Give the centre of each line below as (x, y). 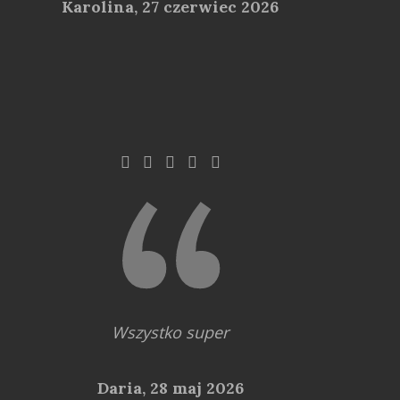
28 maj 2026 (196, 387)
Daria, (123, 387)
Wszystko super (171, 332)
